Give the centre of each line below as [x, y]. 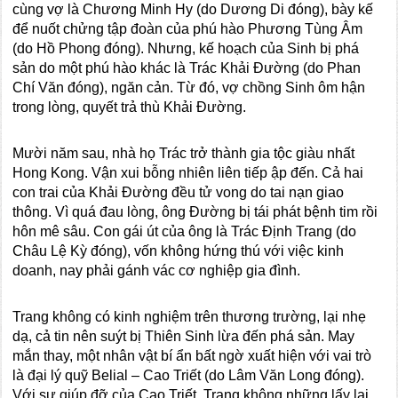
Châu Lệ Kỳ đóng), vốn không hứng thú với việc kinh [179, 251]
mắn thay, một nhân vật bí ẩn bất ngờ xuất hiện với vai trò [192, 356]
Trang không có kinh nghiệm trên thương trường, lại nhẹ [190, 317]
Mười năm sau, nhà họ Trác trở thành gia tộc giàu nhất [184, 153]
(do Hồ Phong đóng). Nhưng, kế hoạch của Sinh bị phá [186, 48]
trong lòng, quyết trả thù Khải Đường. [130, 107]
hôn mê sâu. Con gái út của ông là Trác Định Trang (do [185, 231]
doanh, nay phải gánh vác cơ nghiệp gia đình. [157, 271]
